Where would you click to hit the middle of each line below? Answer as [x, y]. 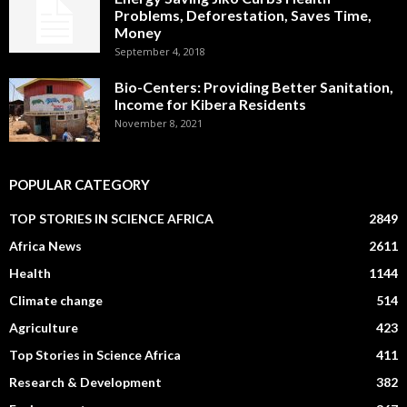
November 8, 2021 [159, 123]
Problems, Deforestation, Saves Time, [243, 15]
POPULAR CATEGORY [79, 184]
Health [30, 273]
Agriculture [44, 327]
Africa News [45, 245]
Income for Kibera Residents [210, 104]
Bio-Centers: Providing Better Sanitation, [254, 86]
